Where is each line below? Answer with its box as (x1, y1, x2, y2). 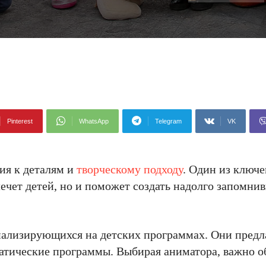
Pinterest (7, 118, 33, 125)
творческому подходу (77, 163, 183, 176)
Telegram (155, 118, 182, 125)
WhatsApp (79, 118, 109, 125)
